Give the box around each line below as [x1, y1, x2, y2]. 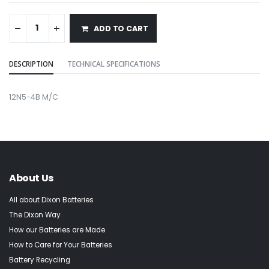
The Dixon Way [9, 210, 61, 220]
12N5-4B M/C [9, 92, 58, 103]
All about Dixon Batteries [9, 195, 94, 205]
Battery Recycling [9, 255, 70, 265]
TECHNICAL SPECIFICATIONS [67, 58, 160, 68]
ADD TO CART [94, 23, 148, 34]
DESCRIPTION [9, 58, 53, 68]
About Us [9, 171, 54, 185]
